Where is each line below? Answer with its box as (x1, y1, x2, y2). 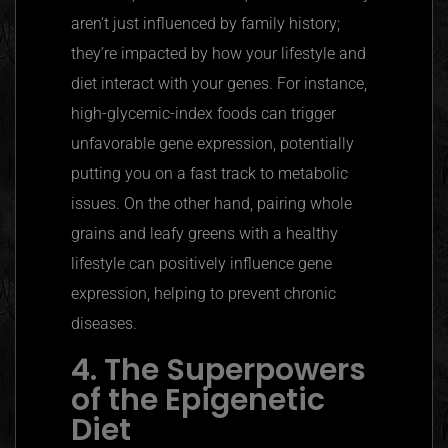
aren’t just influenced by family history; (71, 13, 340, 33)
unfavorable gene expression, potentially (71, 133, 354, 153)
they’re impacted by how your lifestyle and (71, 43, 366, 63)
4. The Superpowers (71, 348, 366, 391)
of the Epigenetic (71, 378, 325, 421)
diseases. (71, 313, 137, 333)
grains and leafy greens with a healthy (71, 223, 338, 243)
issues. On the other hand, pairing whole (71, 193, 352, 213)
